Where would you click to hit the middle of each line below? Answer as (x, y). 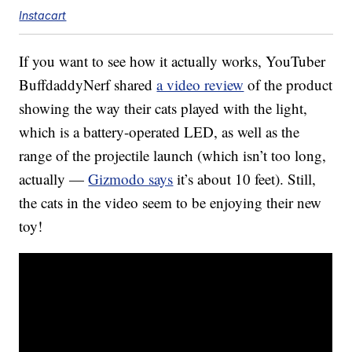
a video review (200, 85)
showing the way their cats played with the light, (163, 108)
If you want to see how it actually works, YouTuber (172, 61)
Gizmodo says (131, 179)
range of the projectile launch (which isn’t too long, (173, 156)
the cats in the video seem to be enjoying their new (170, 203)
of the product (288, 85)
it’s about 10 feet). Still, (245, 179)
